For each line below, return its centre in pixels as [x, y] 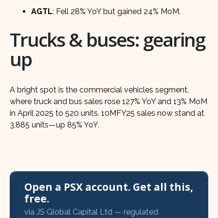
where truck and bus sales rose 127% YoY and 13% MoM [109, 101]
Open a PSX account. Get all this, [109, 187]
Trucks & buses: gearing [108, 39]
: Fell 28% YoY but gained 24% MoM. [117, 12]
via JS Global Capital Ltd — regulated [91, 212]
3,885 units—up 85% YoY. [54, 125]
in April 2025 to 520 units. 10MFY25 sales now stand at [107, 113]
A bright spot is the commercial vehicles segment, [99, 90]
